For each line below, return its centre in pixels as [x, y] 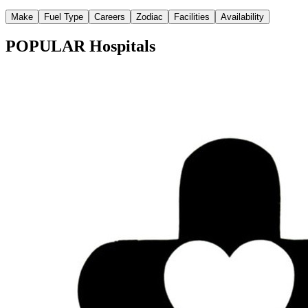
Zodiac [150, 16]
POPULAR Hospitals [80, 46]
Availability [242, 16]
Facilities [192, 16]
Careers [110, 16]
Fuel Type [64, 16]
